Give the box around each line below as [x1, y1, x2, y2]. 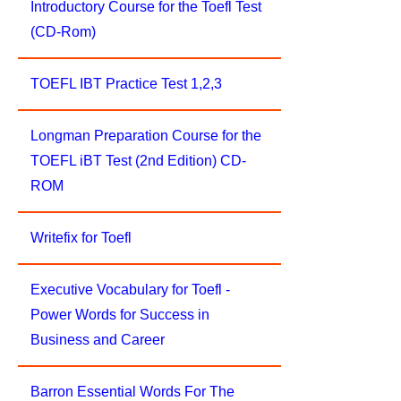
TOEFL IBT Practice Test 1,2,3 [30, 76, 222, 91]
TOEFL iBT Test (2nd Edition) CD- [30, 153, 246, 168]
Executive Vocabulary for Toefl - [30, 282, 230, 297]
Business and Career [30, 332, 165, 347]
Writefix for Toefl [30, 230, 132, 245]
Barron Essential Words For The [30, 384, 235, 399]
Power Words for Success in [30, 307, 209, 322]
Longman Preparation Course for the [30, 128, 261, 143]
